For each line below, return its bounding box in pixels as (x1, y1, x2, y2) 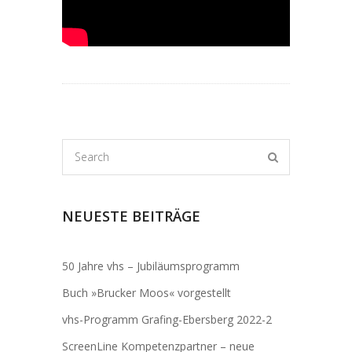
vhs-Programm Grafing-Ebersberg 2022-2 (62, 312, 272, 327)
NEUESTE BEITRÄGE (62, 207, 200, 225)
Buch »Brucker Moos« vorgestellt (62, 285, 231, 300)
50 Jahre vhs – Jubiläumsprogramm (62, 258, 240, 273)
